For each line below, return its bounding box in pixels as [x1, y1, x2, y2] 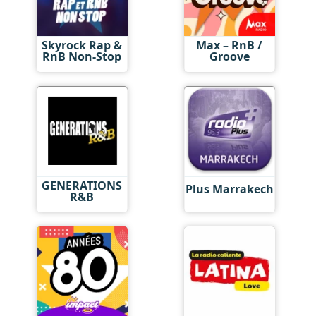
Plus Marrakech [185, 181, 274, 197]
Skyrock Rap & [42, 37, 123, 53]
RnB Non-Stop [42, 48, 122, 64]
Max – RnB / [196, 37, 263, 53]
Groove [209, 48, 250, 64]
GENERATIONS [42, 177, 123, 193]
